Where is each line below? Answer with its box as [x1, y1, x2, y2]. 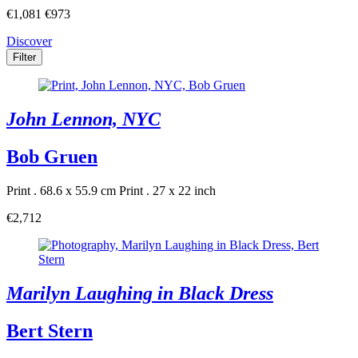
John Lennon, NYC [6, 109, 161, 130]
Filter [13, 51, 36, 64]
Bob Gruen [6, 146, 97, 168]
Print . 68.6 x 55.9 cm [6, 184, 116, 198]
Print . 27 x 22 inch [119, 184, 216, 198]
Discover [6, 34, 52, 49]
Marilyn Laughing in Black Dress [6, 283, 273, 304]
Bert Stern [6, 320, 93, 341]
